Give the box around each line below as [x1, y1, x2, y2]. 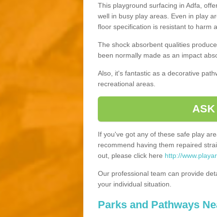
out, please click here [98, 151, 165, 159]
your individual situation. [98, 180, 171, 188]
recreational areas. [98, 79, 155, 88]
